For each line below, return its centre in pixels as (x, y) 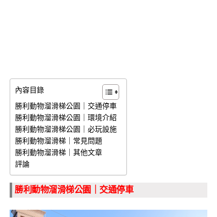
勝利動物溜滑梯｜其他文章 (59, 152)
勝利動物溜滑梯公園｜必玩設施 (66, 129)
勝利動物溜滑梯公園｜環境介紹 (66, 117)
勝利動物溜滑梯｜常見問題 (59, 141)
